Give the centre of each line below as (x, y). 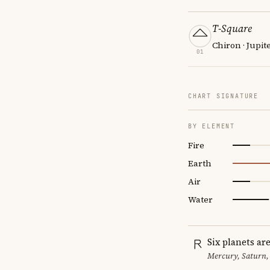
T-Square (232, 28)
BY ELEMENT (212, 126)
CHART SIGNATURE (223, 96)
